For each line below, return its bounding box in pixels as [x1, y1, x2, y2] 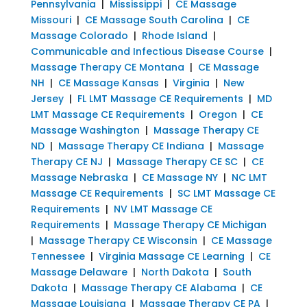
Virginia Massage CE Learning [98, 249, 245, 263]
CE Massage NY [141, 170, 218, 184]
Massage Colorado [30, 28, 128, 42]
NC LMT [231, 170, 267, 184]
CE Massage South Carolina [84, 12, 223, 27]
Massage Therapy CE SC [116, 154, 238, 169]
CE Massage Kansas [58, 75, 159, 90]
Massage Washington [30, 123, 140, 137]
